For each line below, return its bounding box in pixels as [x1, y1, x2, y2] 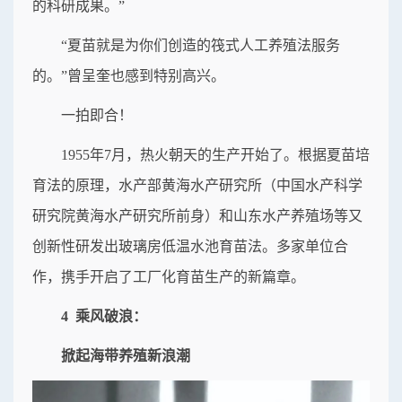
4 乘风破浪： [61, 309, 147, 325]
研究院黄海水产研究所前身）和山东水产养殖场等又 [32, 208, 363, 224]
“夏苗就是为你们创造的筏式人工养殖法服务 [61, 38, 340, 54]
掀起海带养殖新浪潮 [61, 348, 190, 364]
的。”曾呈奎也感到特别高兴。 [32, 68, 225, 84]
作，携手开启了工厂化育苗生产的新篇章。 [32, 269, 305, 285]
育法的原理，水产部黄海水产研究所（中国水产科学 [32, 178, 363, 194]
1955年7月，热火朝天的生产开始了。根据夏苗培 [61, 147, 370, 163]
